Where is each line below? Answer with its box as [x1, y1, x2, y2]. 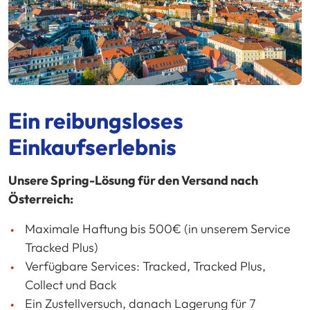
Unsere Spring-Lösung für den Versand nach [8, 172, 258, 189]
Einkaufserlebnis [8, 133, 176, 161]
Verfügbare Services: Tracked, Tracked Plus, [25, 258, 266, 275]
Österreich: [8, 191, 73, 208]
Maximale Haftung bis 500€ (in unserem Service [25, 221, 291, 237]
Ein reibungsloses [8, 107, 183, 135]
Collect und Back [25, 277, 117, 293]
